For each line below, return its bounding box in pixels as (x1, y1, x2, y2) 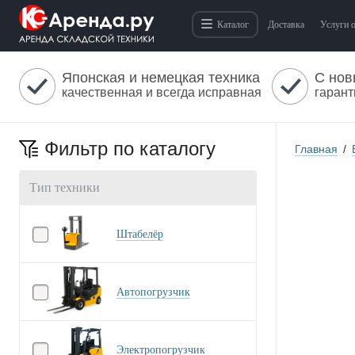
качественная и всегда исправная (62, 86, 261, 99)
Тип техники (29, 181, 100, 194)
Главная (295, 143, 338, 155)
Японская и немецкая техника (62, 70, 260, 86)
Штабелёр (116, 228, 163, 240)
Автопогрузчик (116, 286, 190, 298)
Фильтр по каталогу (44, 138, 216, 159)
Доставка (268, 19, 304, 30)
